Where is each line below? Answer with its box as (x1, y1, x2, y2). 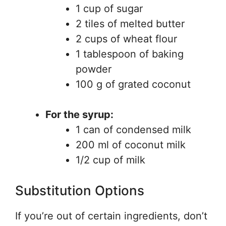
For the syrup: (45, 108, 114, 121)
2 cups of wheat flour (76, 33, 177, 45)
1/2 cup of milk (76, 154, 145, 166)
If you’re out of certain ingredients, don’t (15, 210, 207, 222)
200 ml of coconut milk (76, 139, 186, 151)
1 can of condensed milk (76, 124, 191, 136)
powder (76, 63, 111, 75)
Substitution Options (15, 183, 144, 198)
